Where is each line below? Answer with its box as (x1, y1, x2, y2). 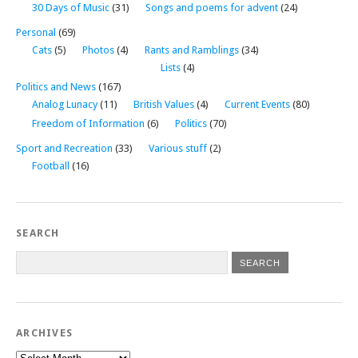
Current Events (225, 97, 290, 110)
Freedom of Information (32, 117, 145, 129)
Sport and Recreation (16, 141, 113, 154)
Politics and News (16, 80, 96, 93)
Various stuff (149, 141, 207, 154)
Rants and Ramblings (145, 43, 239, 56)
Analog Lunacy (32, 97, 97, 110)
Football (32, 159, 70, 172)
